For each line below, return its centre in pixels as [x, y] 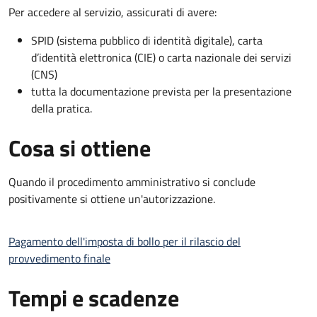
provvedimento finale [59, 258]
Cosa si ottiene [80, 148]
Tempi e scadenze [94, 298]
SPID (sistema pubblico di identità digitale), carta [147, 40]
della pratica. [62, 108]
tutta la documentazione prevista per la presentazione [161, 91]
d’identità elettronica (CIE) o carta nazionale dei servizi [161, 57]
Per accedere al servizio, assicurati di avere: [113, 12]
